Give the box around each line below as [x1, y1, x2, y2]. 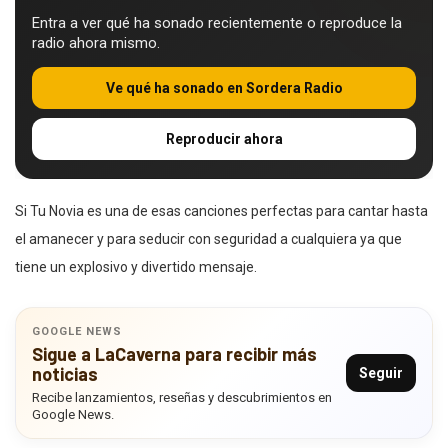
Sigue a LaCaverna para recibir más [32, 343, 317, 366]
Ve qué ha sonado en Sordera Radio [105, 80, 343, 97]
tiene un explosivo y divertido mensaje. [15, 259, 257, 276]
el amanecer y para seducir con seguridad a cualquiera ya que [15, 231, 402, 248]
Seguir [359, 365, 403, 382]
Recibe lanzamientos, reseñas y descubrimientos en [32, 390, 332, 406]
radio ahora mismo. [32, 34, 160, 53]
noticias [32, 363, 98, 386]
